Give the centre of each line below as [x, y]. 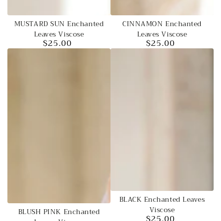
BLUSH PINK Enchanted [59, 212]
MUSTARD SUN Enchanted [59, 24]
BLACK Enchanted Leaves [162, 199]
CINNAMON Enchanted [162, 24]
